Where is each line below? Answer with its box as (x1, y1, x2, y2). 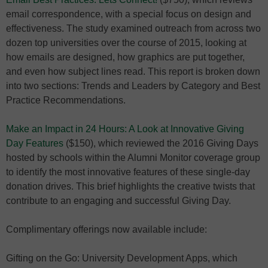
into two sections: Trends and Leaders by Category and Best (6, 81, 260, 91)
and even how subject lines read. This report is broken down (6, 66, 260, 77)
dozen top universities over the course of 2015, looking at (6, 38, 246, 48)
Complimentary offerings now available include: (6, 224, 207, 234)
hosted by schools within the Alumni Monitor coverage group (6, 153, 260, 163)
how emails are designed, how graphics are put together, (6, 52, 245, 62)
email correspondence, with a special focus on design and (6, 9, 251, 19)
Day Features (6, 138, 63, 148)
